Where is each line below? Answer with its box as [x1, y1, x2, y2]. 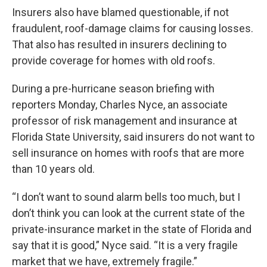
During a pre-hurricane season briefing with [12, 82, 215, 95]
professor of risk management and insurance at [12, 114, 237, 127]
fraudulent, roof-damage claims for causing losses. [12, 22, 253, 35]
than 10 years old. [12, 163, 95, 175]
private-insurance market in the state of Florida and [12, 223, 252, 235]
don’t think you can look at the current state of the [12, 207, 245, 219]
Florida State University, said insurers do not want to [12, 131, 254, 143]
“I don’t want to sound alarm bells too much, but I [12, 191, 240, 203]
